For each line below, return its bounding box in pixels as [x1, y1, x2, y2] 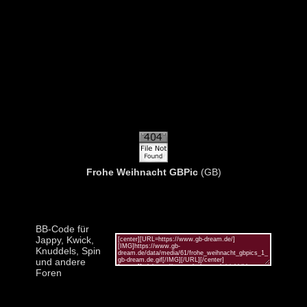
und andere [36, 256, 86, 267]
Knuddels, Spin [36, 245, 101, 256]
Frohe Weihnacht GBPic [86, 166, 198, 177]
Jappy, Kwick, [36, 234, 94, 245]
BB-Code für [36, 223, 89, 234]
